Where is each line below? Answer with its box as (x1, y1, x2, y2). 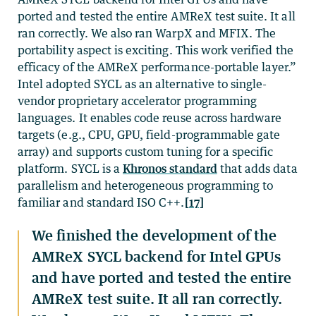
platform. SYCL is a (18, 161, 123, 176)
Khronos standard (123, 161, 217, 176)
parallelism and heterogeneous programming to (18, 178, 274, 193)
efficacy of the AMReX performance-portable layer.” (18, 59, 297, 74)
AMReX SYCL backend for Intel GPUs (32, 247, 281, 265)
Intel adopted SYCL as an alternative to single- (18, 76, 267, 91)
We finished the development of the (32, 226, 277, 244)
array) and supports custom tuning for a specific (18, 144, 274, 159)
